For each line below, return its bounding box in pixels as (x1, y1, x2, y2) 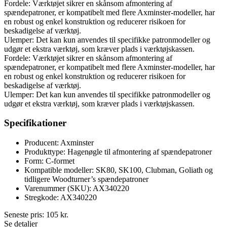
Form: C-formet (24, 157, 74, 166)
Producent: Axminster (24, 138, 94, 147)
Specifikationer (4, 118, 66, 129)
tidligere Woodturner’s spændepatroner (24, 175, 148, 184)
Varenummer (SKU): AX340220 (24, 184, 129, 193)
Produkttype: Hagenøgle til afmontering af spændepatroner (24, 147, 212, 157)
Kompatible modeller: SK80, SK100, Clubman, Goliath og (24, 166, 213, 175)
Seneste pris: (4, 210, 46, 219)
